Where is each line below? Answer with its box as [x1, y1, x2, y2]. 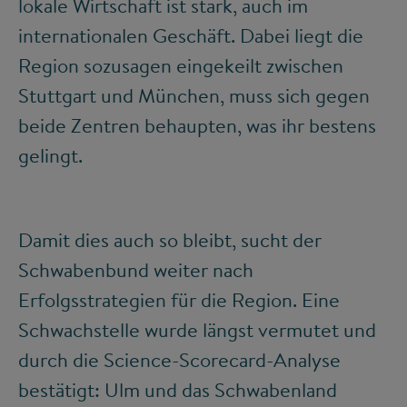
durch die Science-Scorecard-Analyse [18, 345, 341, 373]
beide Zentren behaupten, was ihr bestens [18, 111, 376, 139]
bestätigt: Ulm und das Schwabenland [18, 375, 337, 403]
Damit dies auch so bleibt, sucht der [18, 225, 322, 253]
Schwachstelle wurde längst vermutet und [18, 315, 376, 343]
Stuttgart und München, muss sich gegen [18, 81, 370, 109]
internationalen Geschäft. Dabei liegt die [18, 21, 363, 49]
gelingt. [18, 141, 83, 169]
